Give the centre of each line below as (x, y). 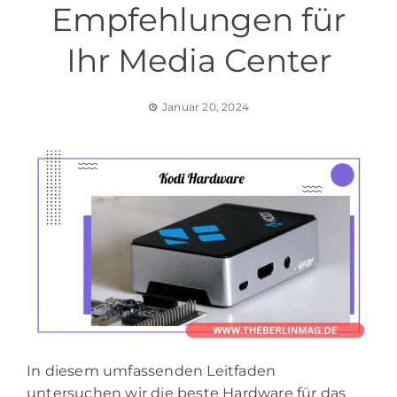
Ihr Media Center (198, 60)
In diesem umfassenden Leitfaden (152, 371)
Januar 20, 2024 (206, 107)
